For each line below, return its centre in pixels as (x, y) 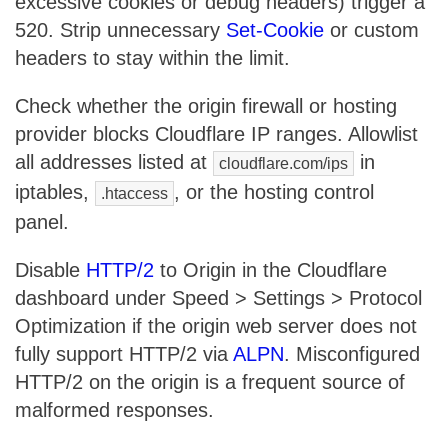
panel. (42, 222)
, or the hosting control (274, 192)
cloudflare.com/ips (283, 163)
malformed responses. (114, 410)
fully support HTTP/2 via (124, 354)
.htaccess (134, 193)
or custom (371, 30)
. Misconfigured (352, 354)
